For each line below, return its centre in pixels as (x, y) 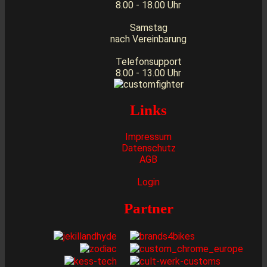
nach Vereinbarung (148, 39)
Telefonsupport (148, 61)
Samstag (148, 27)
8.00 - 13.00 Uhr (148, 73)
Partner (148, 208)
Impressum (148, 137)
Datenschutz (148, 148)
